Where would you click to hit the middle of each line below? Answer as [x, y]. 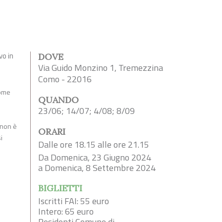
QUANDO [58, 100]
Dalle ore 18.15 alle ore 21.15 [94, 145]
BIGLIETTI [60, 188]
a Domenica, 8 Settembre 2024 [97, 168]
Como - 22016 [65, 79]
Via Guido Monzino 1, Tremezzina [101, 68]
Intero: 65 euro [66, 212]
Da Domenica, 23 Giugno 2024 [95, 158]
